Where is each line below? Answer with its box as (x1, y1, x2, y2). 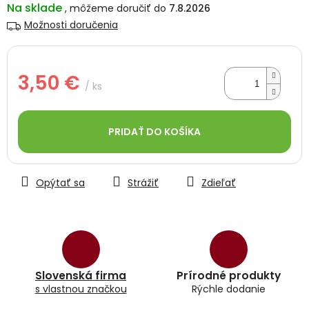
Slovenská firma (35, 268, 126, 283)
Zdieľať (201, 176, 236, 190)
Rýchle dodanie (191, 282, 266, 297)
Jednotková (17, 99, 74, 113)
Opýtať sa (36, 176, 85, 190)
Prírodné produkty (176, 268, 281, 283)
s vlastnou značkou (34, 282, 127, 297)
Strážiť (128, 176, 159, 190)
